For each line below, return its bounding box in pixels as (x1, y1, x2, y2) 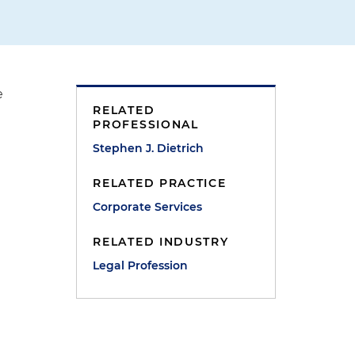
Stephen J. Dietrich (93, 141, 204, 155)
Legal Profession (93, 258, 189, 273)
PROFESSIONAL (93, 117, 199, 132)
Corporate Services (93, 200, 203, 214)
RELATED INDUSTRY (93, 235, 229, 249)
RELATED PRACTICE (93, 176, 227, 190)
